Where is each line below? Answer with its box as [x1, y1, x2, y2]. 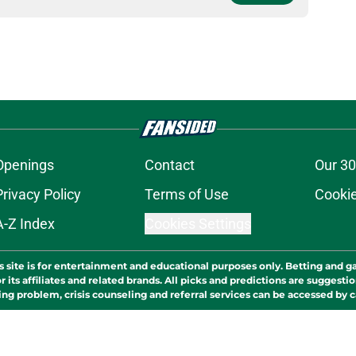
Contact [144, 157, 195, 174]
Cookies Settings [144, 215, 251, 233]
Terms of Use [144, 186, 229, 203]
